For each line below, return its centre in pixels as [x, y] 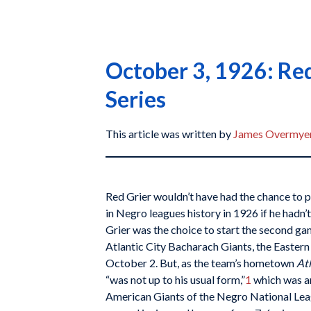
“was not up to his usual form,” [175, 279]
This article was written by [169, 134]
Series [136, 99]
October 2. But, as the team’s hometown [201, 262]
